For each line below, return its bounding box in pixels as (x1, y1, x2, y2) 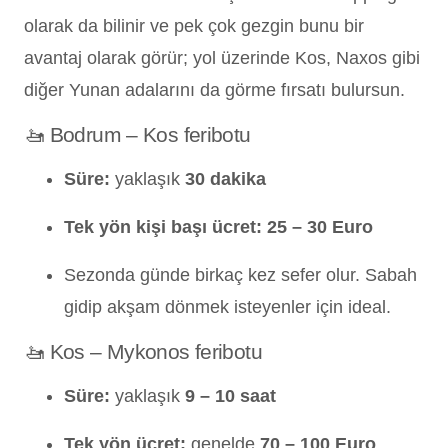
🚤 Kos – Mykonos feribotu (24, 339, 262, 363)
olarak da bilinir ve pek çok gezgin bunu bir (24, 15, 364, 36)
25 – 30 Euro (267, 216, 373, 237)
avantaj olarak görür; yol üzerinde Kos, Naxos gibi (24, 47, 420, 68)
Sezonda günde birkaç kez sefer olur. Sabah (64, 264, 417, 285)
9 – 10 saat (185, 385, 276, 406)
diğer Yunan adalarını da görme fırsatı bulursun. (24, 79, 405, 100)
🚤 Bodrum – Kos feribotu (24, 122, 251, 146)
